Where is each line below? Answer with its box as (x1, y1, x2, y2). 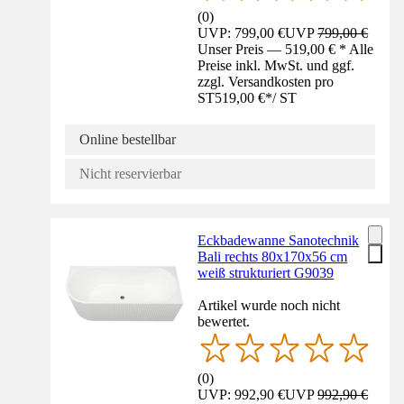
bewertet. (197, 314, 251, 330)
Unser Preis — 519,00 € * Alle (197, 41, 374, 58)
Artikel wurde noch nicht (197, 298, 341, 314)
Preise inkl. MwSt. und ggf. (197, 58, 355, 74)
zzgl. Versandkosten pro (197, 74, 335, 90)
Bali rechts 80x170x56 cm (197, 249, 348, 265)
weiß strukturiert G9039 (197, 265, 335, 281)
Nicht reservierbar (79, 166, 181, 182)
